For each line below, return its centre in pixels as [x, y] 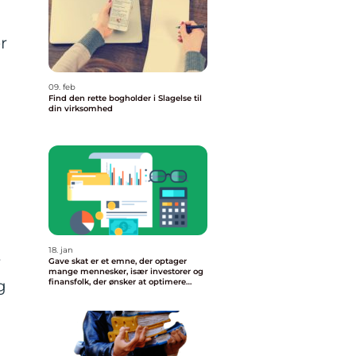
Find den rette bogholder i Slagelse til [125, 98]
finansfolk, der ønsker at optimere [117, 282]
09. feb [62, 87]
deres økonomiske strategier [106, 292]
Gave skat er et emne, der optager [118, 261]
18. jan [61, 250]
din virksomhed [81, 108]
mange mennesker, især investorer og [126, 271]
